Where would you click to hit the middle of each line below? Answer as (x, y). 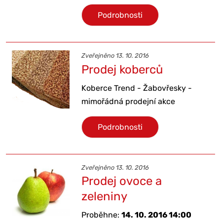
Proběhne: (102, 215)
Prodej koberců (122, 69)
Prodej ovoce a (122, 181)
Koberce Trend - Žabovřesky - (137, 88)
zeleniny (105, 197)
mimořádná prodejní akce (129, 101)
